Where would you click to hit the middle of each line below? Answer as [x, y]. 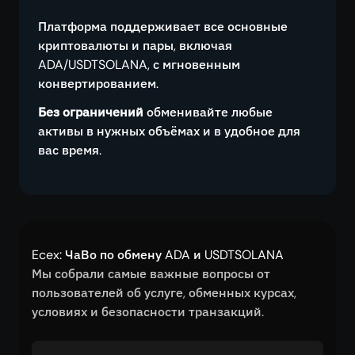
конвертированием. [98, 84]
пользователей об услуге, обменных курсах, [164, 293]
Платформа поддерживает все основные [163, 27]
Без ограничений [91, 112]
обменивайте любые [208, 112]
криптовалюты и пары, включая [135, 46]
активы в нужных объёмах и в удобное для [169, 131]
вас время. [70, 150]
